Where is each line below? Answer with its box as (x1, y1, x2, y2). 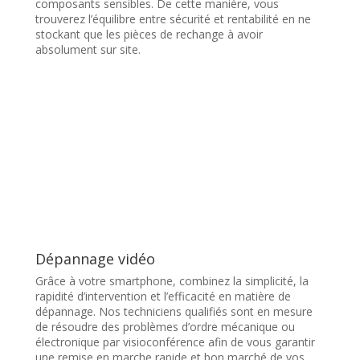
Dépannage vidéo (35, 249, 156, 269)
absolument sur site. (35, 42, 141, 58)
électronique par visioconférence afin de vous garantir (35, 334, 316, 350)
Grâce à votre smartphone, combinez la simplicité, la (35, 273, 309, 289)
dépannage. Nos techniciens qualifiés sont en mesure (35, 304, 313, 320)
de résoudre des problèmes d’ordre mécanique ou (35, 319, 296, 335)
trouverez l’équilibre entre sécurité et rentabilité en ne (35, 11, 312, 27)
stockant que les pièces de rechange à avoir (35, 27, 264, 43)
